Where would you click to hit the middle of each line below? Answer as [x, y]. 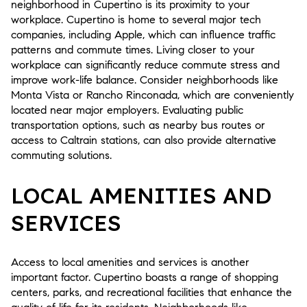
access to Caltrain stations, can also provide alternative [144, 140]
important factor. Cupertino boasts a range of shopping [145, 277]
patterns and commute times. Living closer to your [133, 50]
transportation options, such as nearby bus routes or [138, 125]
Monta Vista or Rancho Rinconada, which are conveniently [152, 95]
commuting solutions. [61, 156]
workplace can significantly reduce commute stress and [145, 65]
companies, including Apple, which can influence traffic [143, 35]
